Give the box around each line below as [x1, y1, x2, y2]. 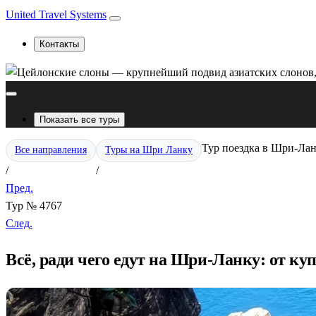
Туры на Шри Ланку [105, 145, 193, 155]
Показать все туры [39, 114, 119, 125]
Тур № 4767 [6, 200, 62, 212]
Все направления [15, 145, 87, 155]
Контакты [39, 39, 79, 49]
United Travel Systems [6, 8, 107, 20]
